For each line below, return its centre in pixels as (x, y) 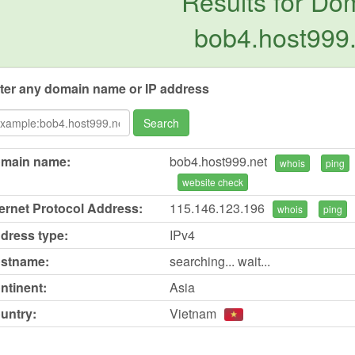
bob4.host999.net (218, 161)
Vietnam (193, 314)
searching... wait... (219, 261)
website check (212, 181)
